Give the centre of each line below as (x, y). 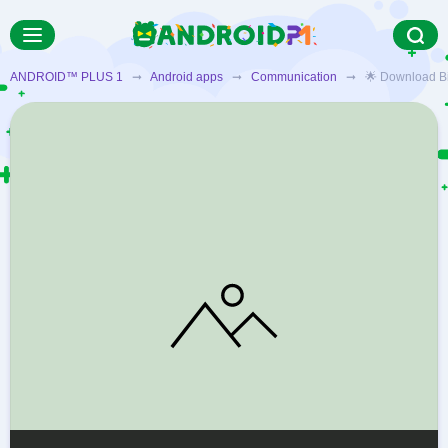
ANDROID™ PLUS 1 (66, 77)
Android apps (186, 77)
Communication (294, 77)
